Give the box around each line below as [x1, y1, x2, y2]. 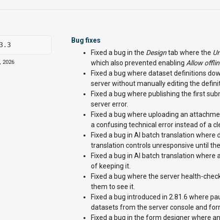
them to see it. [91, 183, 135, 191]
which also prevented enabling [91, 59, 186, 67]
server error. [91, 100, 128, 108]
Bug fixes [71, 36, 101, 44]
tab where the [166, 49, 213, 56]
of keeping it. [91, 162, 131, 170]
